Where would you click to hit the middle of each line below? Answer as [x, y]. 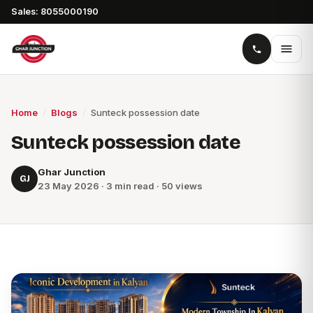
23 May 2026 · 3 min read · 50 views [120, 186]
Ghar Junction [72, 172]
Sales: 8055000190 [55, 12]
